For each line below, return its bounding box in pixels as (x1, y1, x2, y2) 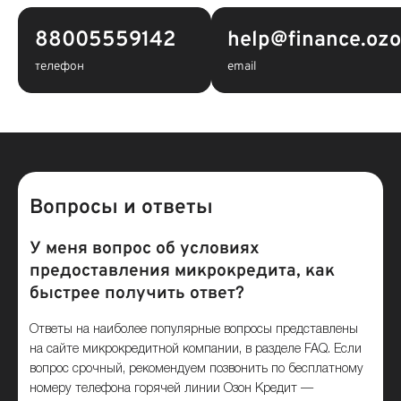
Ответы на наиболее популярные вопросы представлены (30, 324, 359, 336)
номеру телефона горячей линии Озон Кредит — (30, 383, 314, 395)
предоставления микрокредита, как (30, 260, 336, 282)
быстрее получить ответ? (30, 282, 245, 304)
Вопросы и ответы (30, 195, 214, 221)
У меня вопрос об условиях (30, 237, 260, 260)
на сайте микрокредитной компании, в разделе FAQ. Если (30, 344, 363, 355)
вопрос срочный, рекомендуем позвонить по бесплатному (30, 363, 364, 375)
